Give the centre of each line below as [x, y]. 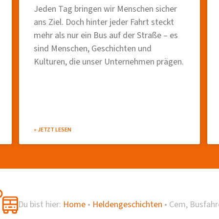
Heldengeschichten [127, 204]
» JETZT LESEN [53, 130]
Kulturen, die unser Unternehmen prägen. [109, 62]
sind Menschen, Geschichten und [93, 48]
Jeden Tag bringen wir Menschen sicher [105, 9]
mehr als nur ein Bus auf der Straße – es [106, 35]
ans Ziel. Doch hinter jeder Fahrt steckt [104, 22]
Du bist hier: [40, 204]
